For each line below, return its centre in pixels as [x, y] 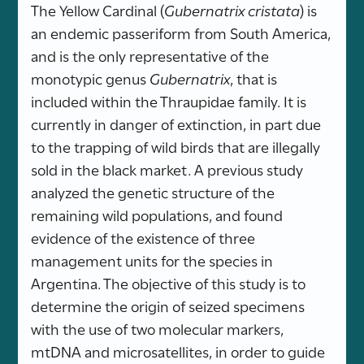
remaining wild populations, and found [157, 214]
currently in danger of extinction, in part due [176, 123]
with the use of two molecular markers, [158, 328]
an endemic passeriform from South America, [181, 32]
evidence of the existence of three [143, 237]
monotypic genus [91, 78]
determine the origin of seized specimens [168, 305]
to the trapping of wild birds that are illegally [176, 146]
